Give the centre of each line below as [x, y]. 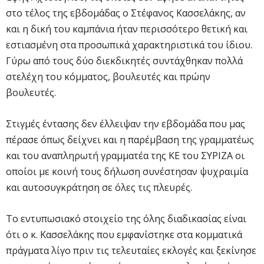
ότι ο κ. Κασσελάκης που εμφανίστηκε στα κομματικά [124, 234]
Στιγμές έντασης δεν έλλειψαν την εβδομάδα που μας [126, 123]
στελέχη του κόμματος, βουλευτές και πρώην [108, 76]
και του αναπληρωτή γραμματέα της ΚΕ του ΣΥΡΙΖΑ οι [125, 155]
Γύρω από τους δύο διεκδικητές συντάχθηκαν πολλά [124, 60]
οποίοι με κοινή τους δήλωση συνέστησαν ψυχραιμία [127, 171]
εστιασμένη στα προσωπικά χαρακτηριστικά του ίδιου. [129, 44]
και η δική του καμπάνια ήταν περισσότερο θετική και [127, 29]
